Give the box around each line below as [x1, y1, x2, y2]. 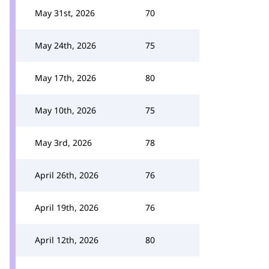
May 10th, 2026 [35, 104, 96, 116]
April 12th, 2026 [35, 234, 98, 246]
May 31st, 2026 [35, 7, 95, 19]
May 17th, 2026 [35, 72, 96, 83]
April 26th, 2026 [35, 169, 98, 181]
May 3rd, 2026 [35, 137, 92, 148]
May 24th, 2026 [35, 40, 96, 51]
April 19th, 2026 [35, 202, 98, 213]
